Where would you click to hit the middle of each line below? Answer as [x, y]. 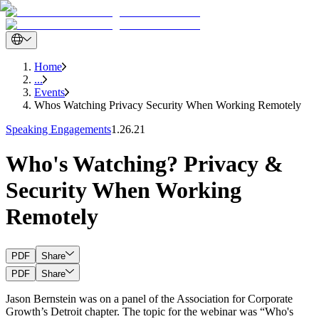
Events [49, 92]
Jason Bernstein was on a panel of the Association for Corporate [149, 298]
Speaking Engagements [58, 129]
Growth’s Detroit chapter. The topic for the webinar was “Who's [150, 311]
